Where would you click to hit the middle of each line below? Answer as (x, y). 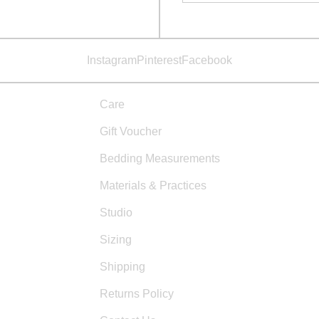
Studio (116, 213)
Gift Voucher (130, 132)
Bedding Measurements (159, 159)
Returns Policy (136, 294)
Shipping (122, 267)
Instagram (112, 61)
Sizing (115, 240)
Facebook (207, 61)
